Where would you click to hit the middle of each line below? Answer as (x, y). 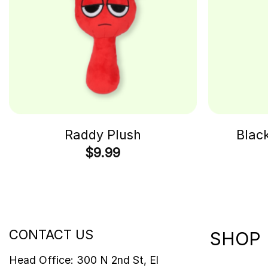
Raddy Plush (103, 135)
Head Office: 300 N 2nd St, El (84, 260)
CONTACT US (51, 235)
